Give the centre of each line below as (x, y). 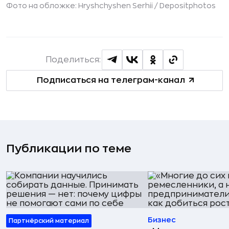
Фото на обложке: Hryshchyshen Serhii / (83, 5)
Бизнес (162, 220)
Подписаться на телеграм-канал (111, 81)
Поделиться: (73, 60)
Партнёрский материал (49, 221)
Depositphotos (188, 5)
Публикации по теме (69, 148)
